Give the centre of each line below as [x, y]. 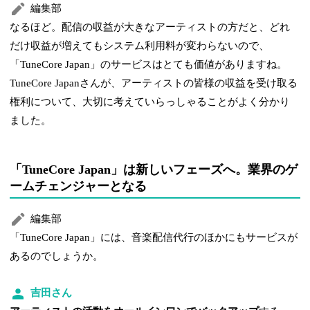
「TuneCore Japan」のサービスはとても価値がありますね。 [149, 65]
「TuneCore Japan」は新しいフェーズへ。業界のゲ [154, 170]
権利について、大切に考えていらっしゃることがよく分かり [150, 102]
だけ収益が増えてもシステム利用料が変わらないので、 [140, 46]
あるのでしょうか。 [57, 256]
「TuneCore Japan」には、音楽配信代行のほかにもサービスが [154, 238]
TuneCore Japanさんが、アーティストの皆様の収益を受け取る [154, 83]
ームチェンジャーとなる [79, 186]
